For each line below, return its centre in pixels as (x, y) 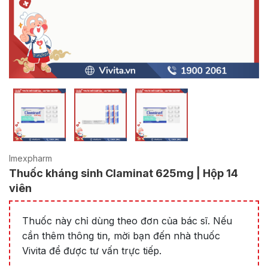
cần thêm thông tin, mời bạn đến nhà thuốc (121, 236)
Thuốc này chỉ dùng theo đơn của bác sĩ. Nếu (127, 221)
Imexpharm (31, 158)
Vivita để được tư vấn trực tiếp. (92, 251)
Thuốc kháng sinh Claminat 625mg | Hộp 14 (124, 173)
